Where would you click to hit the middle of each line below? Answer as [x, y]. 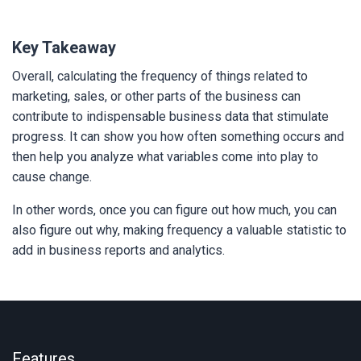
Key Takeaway [64, 48]
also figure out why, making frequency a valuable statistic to [179, 230]
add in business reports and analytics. [118, 250]
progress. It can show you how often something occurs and [178, 137]
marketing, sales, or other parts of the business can [156, 96]
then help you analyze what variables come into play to [165, 157]
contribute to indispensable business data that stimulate [170, 116]
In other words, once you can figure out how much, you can [174, 210]
